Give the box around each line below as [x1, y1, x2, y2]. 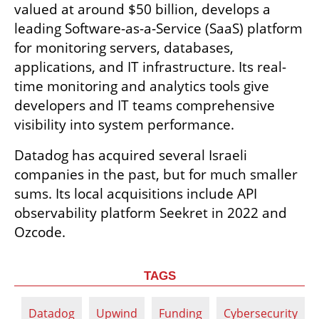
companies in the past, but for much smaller [14, 164, 298, 184]
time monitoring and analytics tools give [14, 76, 269, 95]
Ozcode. [14, 222, 66, 241]
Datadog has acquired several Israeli [14, 145, 247, 164]
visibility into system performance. [14, 115, 234, 134]
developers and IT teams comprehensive [14, 95, 275, 115]
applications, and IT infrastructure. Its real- [14, 57, 286, 76]
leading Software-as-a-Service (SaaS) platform [14, 19, 303, 38]
